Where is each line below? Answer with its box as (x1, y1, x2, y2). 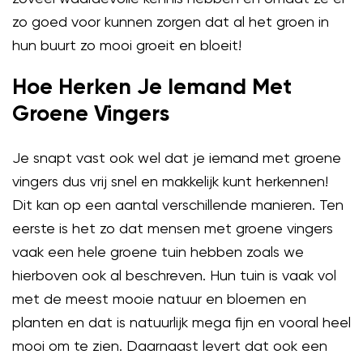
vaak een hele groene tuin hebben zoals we (12, 243, 304, 261)
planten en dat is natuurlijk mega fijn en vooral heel (12, 314, 351, 331)
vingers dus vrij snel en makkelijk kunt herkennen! (12, 173, 328, 190)
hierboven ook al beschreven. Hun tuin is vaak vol (12, 267, 336, 284)
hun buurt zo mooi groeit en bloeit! (12, 36, 241, 53)
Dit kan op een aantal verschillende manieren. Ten (12, 196, 344, 214)
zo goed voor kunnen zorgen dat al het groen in (12, 12, 329, 30)
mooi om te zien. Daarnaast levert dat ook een (12, 337, 327, 355)
